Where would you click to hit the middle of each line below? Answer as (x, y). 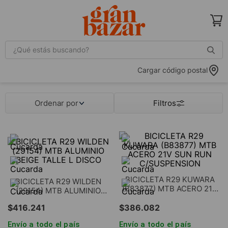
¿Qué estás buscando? (48, 45)
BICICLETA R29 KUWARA (170, 179)
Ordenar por (56, 103)
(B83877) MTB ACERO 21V (170, 189)
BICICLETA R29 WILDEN (58, 181)
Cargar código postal (173, 70)
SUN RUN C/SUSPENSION (170, 198)
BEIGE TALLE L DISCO (58, 200)
